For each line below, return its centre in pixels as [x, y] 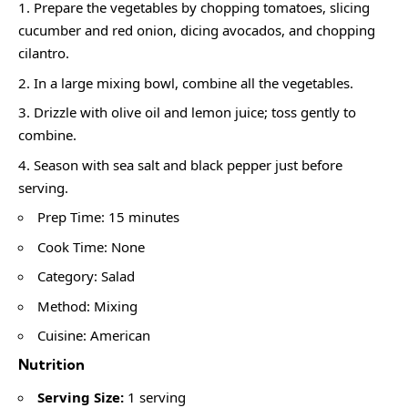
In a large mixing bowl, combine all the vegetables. [194, 82]
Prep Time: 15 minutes [108, 217]
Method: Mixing [87, 306]
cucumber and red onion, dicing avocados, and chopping [197, 31]
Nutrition [51, 364]
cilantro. [44, 53]
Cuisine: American [94, 336]
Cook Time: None [91, 246]
